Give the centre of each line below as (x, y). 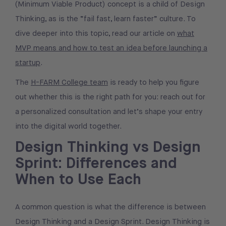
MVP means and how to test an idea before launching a (111, 48)
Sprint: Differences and (96, 163)
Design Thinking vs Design (108, 147)
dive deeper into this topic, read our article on (96, 34)
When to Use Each (78, 179)
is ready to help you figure (154, 82)
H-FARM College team (69, 82)
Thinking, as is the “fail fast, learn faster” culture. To (105, 19)
